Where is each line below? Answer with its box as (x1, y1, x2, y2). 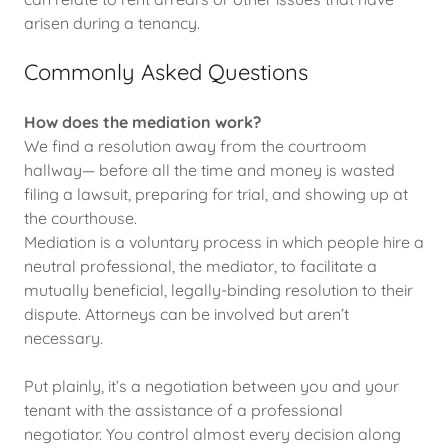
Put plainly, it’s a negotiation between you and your (24, 376, 399, 396)
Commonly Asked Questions (24, 58, 308, 86)
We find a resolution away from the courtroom (24, 136, 367, 156)
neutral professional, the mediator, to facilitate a (24, 256, 377, 276)
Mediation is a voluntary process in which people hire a (24, 232, 424, 252)
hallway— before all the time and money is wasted (24, 160, 395, 180)
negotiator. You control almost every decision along (24, 424, 401, 444)
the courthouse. (24, 208, 137, 228)
